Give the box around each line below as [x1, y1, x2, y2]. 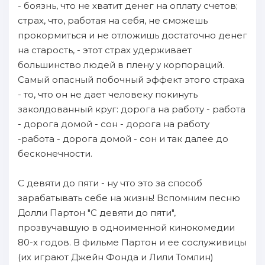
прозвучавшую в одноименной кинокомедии [18, 222, 235, 233]
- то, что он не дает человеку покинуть [18, 89, 198, 100]
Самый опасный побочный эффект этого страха [18, 74, 244, 85]
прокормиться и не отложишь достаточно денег [18, 30, 247, 41]
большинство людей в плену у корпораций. [18, 59, 224, 70]
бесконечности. [18, 148, 92, 159]
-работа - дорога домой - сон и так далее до [18, 133, 228, 144]
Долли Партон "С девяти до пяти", [18, 207, 176, 218]
